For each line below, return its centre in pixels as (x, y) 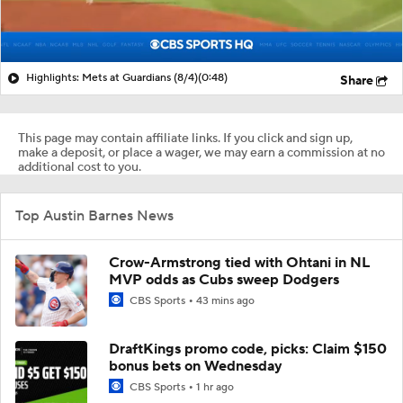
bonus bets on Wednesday (196, 366)
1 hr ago (215, 387)
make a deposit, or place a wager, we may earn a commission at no (201, 152)
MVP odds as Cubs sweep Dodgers (224, 279)
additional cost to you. (80, 167)
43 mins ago (225, 300)
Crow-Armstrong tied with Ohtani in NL (239, 262)
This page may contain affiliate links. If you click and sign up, (185, 138)
